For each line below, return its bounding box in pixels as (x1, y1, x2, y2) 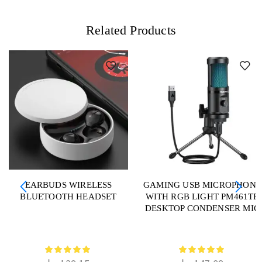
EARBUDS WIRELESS (25, 180, 112, 189)
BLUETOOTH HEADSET (20, 191, 117, 201)
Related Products (86, 22, 176, 37)
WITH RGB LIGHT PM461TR (145, 191, 260, 201)
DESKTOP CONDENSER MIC (145, 203, 260, 213)
